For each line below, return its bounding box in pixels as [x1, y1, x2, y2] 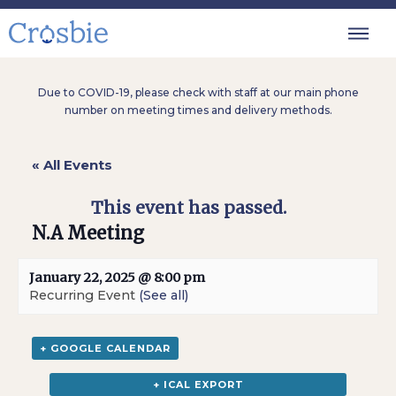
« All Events [32, 156, 113, 173]
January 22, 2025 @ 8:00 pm [29, 270, 205, 286]
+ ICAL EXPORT [152, 378, 244, 391]
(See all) [139, 287, 188, 303]
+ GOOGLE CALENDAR [40, 342, 171, 354]
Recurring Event [29, 287, 139, 303]
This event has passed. [91, 197, 286, 218]
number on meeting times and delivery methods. [64, 103, 332, 117]
